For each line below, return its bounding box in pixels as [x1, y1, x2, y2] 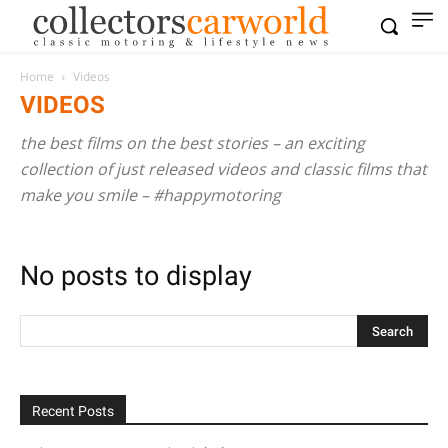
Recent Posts [32, 403, 114, 419]
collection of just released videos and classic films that [20, 158, 427, 180]
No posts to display [20, 260, 252, 292]
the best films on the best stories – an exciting [20, 132, 365, 154]
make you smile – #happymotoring [20, 184, 281, 206]
